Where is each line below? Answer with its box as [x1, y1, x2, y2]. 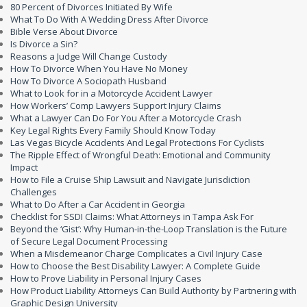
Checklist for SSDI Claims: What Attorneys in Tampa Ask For [10, 210, 254, 223]
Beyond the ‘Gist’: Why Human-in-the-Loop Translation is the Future [10, 223, 287, 236]
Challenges [10, 186, 57, 199]
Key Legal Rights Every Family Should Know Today [10, 124, 216, 137]
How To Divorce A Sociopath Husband [10, 75, 167, 88]
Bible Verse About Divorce [10, 25, 118, 38]
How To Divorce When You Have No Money [10, 62, 188, 75]
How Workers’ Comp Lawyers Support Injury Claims [10, 99, 221, 112]
